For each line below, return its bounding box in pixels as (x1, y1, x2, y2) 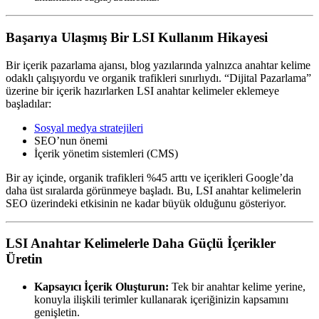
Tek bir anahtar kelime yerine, (169, 281, 305, 293)
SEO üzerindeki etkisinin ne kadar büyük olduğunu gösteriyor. (6, 197, 286, 209)
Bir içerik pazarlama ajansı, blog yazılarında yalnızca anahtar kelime (6, 58, 310, 71)
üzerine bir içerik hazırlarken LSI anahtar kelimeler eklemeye (6, 84, 279, 97)
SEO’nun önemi (34, 134, 108, 147)
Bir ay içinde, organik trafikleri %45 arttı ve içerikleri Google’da (6, 171, 293, 184)
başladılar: (6, 97, 51, 110)
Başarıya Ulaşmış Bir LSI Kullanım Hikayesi (6, 29, 268, 45)
